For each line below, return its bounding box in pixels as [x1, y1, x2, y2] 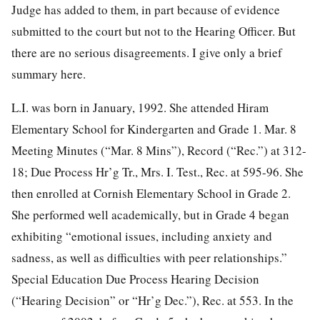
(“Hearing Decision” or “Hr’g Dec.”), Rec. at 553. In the [11, 291, 294, 309]
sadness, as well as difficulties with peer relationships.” [11, 249, 287, 266]
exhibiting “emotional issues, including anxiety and [11, 227, 272, 244]
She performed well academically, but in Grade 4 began [11, 206, 289, 223]
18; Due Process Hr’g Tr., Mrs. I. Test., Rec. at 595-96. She [11, 163, 304, 180]
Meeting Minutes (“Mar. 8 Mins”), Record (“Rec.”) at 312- [11, 141, 306, 159]
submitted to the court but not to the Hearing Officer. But [11, 22, 296, 39]
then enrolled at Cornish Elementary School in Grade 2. [11, 184, 291, 201]
